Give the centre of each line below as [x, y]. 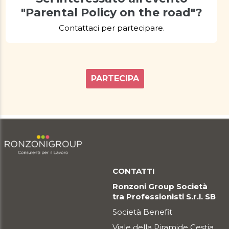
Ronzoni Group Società [160, 186]
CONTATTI [134, 171]
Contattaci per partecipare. [111, 28]
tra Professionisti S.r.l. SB [164, 196]
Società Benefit [142, 212]
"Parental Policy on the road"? [111, 12]
